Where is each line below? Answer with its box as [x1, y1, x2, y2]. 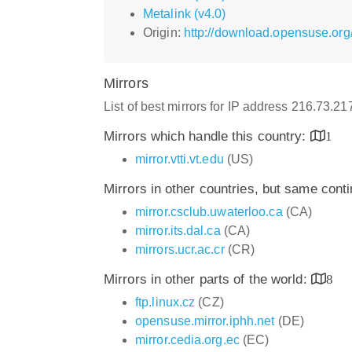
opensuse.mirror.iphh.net [135, 313, 275, 328]
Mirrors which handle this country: [104, 128, 310, 144]
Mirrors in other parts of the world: [104, 271, 311, 287]
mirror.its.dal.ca [135, 223, 221, 237]
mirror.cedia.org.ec [135, 332, 240, 346]
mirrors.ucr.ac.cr [135, 242, 225, 256]
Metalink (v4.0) [143, 6, 226, 20]
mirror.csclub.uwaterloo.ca [135, 204, 283, 218]
